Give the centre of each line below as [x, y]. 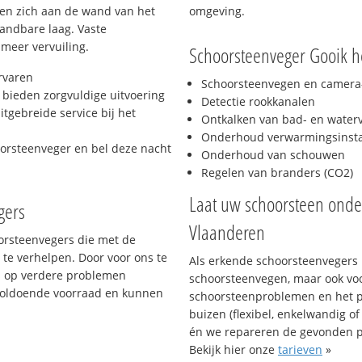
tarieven [300, 350]
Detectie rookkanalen [258, 102]
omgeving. [217, 11]
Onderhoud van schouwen [273, 155]
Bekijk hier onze [234, 350]
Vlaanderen [227, 232]
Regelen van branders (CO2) [277, 173]
